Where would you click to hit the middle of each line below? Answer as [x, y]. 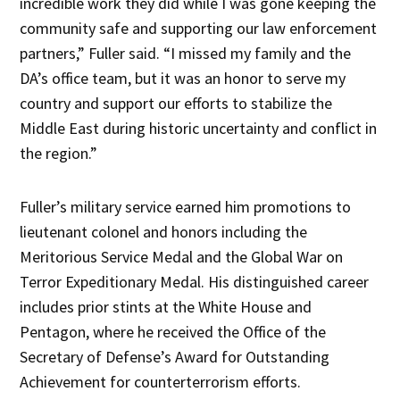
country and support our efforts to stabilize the [176, 103]
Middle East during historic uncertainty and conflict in [199, 128]
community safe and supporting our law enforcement [199, 28]
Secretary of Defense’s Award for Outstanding [175, 356]
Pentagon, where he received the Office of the [173, 331]
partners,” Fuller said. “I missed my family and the [186, 53]
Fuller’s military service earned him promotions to [186, 206]
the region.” [59, 153]
